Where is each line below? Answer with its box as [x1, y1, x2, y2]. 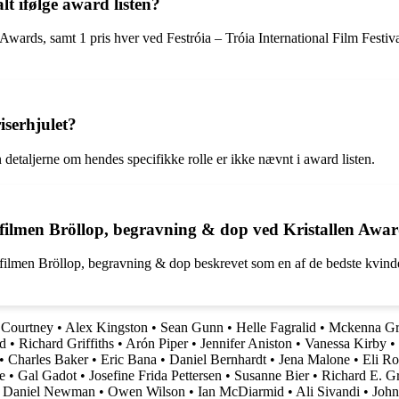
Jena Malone [279, 352, 350, 368]
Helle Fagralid [236, 320, 316, 336]
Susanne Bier [234, 368, 309, 384]
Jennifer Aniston [200, 336, 292, 352]
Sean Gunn [160, 320, 224, 336]
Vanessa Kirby [305, 336, 387, 352]
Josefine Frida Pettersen [89, 368, 222, 384]
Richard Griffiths [19, 336, 114, 352]
